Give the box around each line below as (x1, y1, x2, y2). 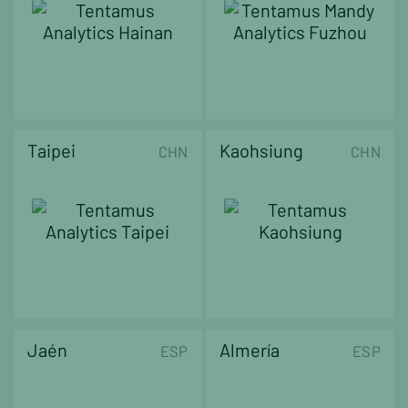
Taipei (27, 138, 76, 161)
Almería (219, 338, 280, 361)
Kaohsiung (219, 138, 304, 161)
